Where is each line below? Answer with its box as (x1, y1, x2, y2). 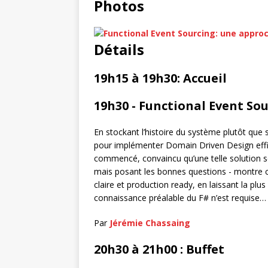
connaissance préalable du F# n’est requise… (94, 192, 266, 203)
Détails (94, 39, 144, 59)
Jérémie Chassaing (109, 217, 190, 229)
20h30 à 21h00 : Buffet (94, 241, 224, 257)
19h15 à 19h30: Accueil (94, 70, 227, 86)
